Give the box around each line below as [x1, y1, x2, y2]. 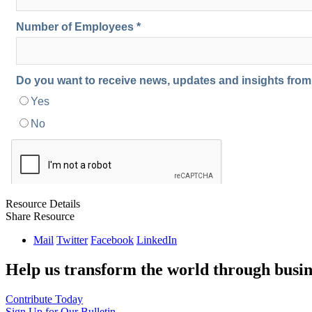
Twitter [56, 234, 88, 247]
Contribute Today [6, 292, 83, 305]
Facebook [91, 234, 134, 247]
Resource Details [6, 198, 80, 210]
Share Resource [6, 210, 75, 223]
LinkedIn [136, 234, 177, 247]
